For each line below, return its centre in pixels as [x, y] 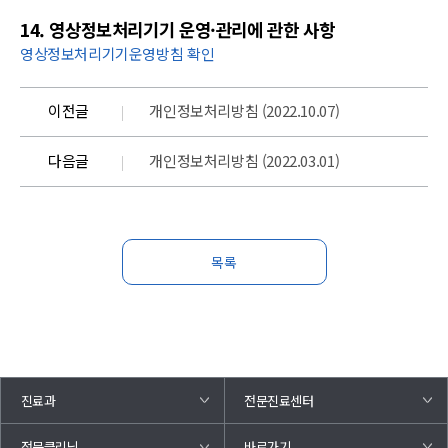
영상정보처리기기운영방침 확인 [117, 53]
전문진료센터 [279, 400]
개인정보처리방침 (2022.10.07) [244, 111]
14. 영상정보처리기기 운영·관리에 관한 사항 [177, 29]
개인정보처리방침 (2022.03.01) [244, 161]
